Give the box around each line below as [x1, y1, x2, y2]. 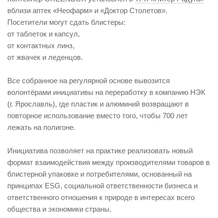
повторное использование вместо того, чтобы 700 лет [7, 111, 188, 120]
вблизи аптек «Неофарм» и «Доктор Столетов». [7, 6, 167, 15]
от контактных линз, [7, 41, 74, 50]
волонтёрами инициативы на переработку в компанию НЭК [7, 88, 205, 97]
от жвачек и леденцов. [7, 53, 83, 62]
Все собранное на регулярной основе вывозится [7, 76, 170, 85]
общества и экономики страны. [7, 205, 111, 214]
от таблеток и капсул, [7, 30, 80, 38]
